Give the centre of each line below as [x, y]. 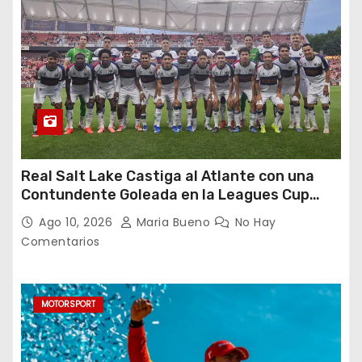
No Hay [255, 222]
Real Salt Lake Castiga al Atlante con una [168, 176]
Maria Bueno [173, 222]
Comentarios [61, 241]
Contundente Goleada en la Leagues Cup [165, 194]
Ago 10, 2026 [78, 222]
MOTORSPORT [68, 304]
